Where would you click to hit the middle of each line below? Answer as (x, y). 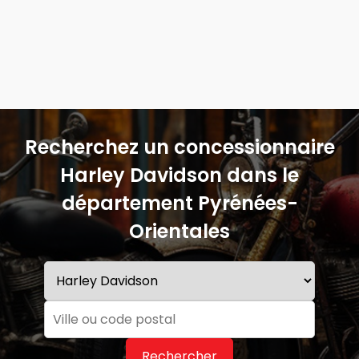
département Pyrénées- (179, 203)
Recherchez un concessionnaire (179, 147)
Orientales (179, 231)
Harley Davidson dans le (179, 175)
